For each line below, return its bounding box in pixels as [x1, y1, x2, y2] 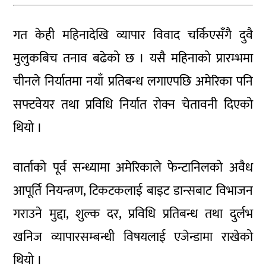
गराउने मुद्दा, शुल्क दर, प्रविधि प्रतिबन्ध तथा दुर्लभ [13, 202, 253, 225]
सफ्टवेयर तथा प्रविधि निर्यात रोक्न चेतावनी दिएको [13, 93, 253, 116]
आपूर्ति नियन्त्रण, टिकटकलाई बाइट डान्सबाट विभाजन [13, 179, 253, 202]
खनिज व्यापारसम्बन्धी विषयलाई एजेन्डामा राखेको [13, 226, 253, 248]
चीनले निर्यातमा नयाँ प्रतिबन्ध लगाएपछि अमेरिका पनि [13, 70, 253, 93]
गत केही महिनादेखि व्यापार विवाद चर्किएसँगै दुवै [13, 24, 253, 46]
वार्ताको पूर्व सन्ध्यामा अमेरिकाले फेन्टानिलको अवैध [13, 156, 253, 179]
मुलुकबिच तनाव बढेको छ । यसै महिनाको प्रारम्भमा [13, 47, 253, 69]
